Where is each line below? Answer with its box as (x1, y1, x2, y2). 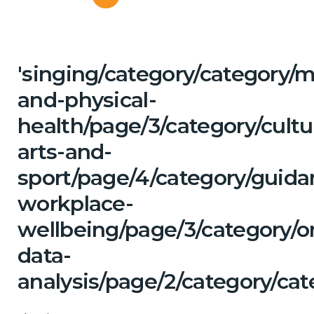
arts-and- (18, 138, 112, 165)
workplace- (18, 190, 134, 217)
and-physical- (18, 86, 157, 113)
